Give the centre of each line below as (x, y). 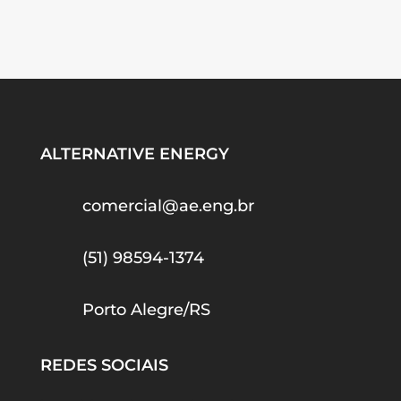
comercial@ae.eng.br (168, 206)
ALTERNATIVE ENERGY (134, 154)
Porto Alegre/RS (146, 310)
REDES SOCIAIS (104, 366)
